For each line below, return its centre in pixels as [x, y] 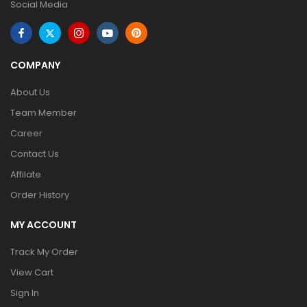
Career [26, 133]
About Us [30, 92]
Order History [40, 195]
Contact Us [35, 154]
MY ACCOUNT [44, 225]
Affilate [26, 174]
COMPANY [35, 65]
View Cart [32, 272]
